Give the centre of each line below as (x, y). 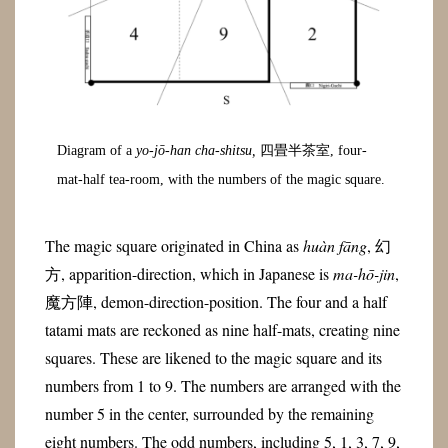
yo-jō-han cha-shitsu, (196, 151)
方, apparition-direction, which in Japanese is (188, 273)
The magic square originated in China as (173, 245)
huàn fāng (334, 245)
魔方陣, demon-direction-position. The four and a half (215, 301)
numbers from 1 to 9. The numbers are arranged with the (222, 385)
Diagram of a (97, 151)
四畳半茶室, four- (312, 151)
